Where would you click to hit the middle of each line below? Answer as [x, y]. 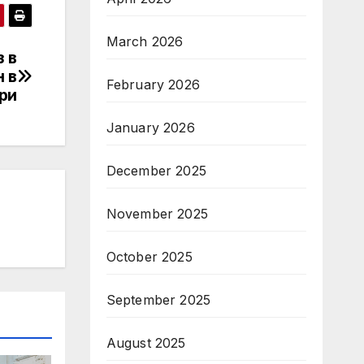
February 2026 [153, 84]
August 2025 [146, 343]
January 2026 [150, 128]
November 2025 [157, 214]
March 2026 [145, 41]
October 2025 [149, 257]
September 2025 [158, 300]
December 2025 [156, 171]
